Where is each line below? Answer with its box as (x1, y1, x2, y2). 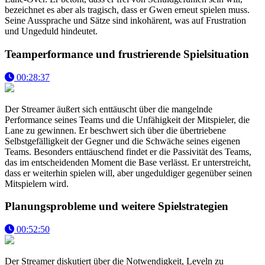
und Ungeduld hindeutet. (5, 26, 98, 37)
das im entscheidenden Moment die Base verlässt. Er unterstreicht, (5, 157, 251, 167)
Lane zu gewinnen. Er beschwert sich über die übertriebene (5, 125, 226, 135)
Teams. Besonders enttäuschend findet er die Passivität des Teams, (5, 146, 251, 157)
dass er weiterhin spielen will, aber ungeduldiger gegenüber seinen (5, 167, 252, 178)
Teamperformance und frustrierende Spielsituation (5, 47, 249, 60)
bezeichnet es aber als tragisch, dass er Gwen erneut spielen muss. (5, 5, 250, 15)
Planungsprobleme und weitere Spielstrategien (5, 200, 228, 213)
